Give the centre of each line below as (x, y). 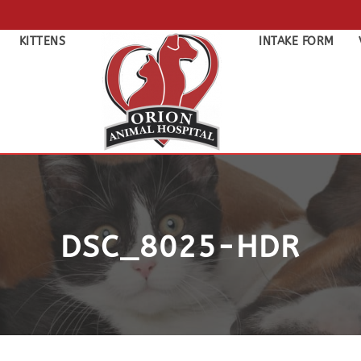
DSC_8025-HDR (180, 247)
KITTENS (42, 41)
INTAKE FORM (297, 41)
